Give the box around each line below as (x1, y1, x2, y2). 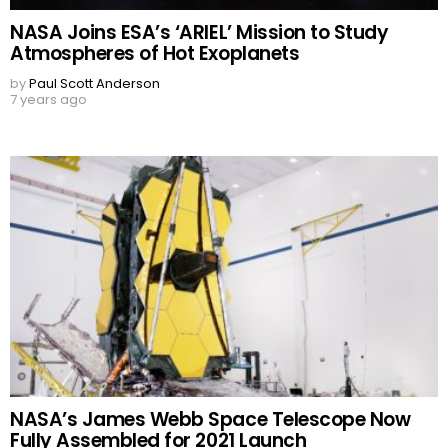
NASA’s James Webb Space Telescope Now (10, 406, 411, 434)
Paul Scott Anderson (29, 74, 160, 94)
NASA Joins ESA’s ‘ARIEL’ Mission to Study (10, 19, 389, 47)
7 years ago (10, 90, 87, 110)
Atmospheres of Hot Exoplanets (10, 40, 300, 68)
